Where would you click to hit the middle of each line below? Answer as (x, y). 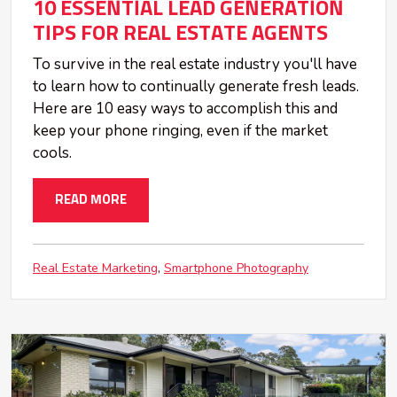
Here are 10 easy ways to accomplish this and (185, 108)
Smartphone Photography (236, 268)
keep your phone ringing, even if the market (180, 130)
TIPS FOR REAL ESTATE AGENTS (180, 33)
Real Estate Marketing (95, 268)
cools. (52, 152)
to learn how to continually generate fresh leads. (196, 86)
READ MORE (91, 199)
